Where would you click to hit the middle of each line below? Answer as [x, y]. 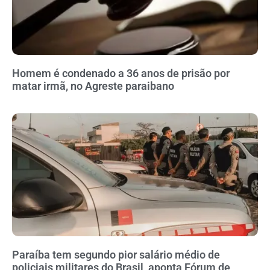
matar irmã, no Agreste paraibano [93, 86]
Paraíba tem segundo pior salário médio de [116, 255]
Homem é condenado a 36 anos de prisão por [121, 74]
